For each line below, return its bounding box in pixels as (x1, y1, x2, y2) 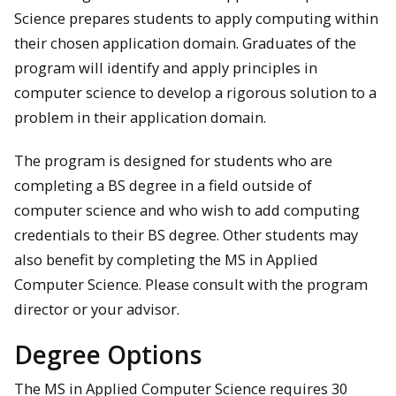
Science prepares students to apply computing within (14, 8, 378, 29)
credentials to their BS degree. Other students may (14, 224, 358, 245)
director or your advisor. (14, 298, 179, 319)
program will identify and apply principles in (14, 57, 317, 79)
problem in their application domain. (14, 107, 266, 128)
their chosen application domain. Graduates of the (14, 33, 356, 54)
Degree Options (14, 337, 202, 371)
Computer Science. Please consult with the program (14, 273, 368, 294)
